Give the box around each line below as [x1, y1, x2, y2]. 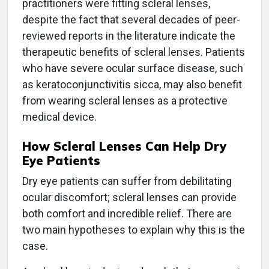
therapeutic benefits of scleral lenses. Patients [22, 46, 245, 59]
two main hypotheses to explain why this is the [22, 223, 245, 237]
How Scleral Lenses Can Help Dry [22, 139, 226, 154]
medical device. [22, 110, 97, 124]
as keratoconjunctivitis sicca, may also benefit [22, 78, 242, 91]
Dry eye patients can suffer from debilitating [22, 175, 232, 188]
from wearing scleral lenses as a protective [22, 94, 228, 107]
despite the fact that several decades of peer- [22, 13, 240, 26]
